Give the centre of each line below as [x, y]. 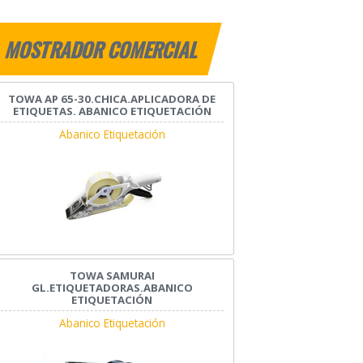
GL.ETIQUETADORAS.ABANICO [112, 287]
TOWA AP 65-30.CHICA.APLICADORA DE [112, 99]
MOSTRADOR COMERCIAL [102, 50]
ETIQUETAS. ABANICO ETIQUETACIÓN [112, 111]
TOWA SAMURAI [112, 275]
